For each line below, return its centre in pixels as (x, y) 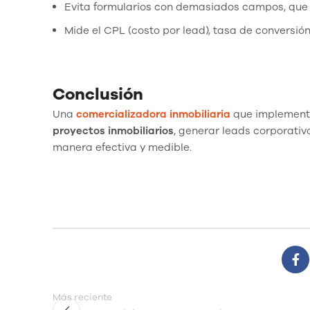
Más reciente (82, 297)
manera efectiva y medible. (122, 147)
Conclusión (98, 94)
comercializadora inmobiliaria (153, 114)
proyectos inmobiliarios (113, 130)
